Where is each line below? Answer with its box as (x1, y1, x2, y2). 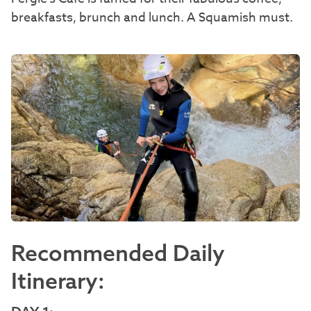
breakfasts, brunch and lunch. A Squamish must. (11, 8, 293, 27)
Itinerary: (11, 267, 105, 295)
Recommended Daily (11, 239, 225, 267)
